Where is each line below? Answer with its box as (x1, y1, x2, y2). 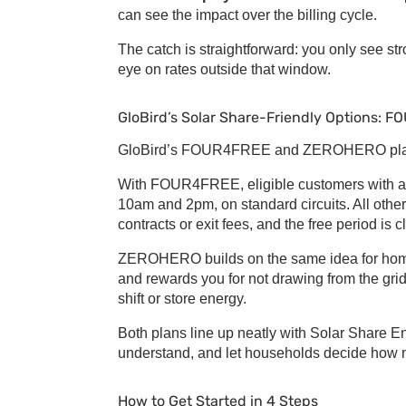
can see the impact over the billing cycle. (118, 7, 377, 24)
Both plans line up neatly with (118, 325, 310, 342)
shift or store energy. (118, 291, 246, 307)
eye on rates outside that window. (118, 62, 331, 78)
